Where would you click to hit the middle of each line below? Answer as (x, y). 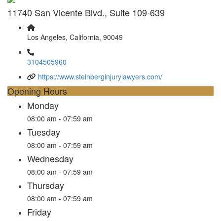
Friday (39, 211)
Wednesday (50, 158)
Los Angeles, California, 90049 (75, 37)
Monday (43, 105)
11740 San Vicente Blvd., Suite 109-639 (86, 12)
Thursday (46, 185)
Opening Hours (37, 91)
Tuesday (44, 131)
